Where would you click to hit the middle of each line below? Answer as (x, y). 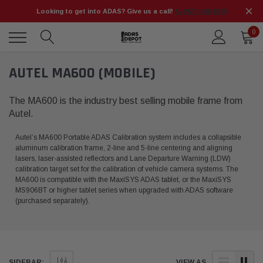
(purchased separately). (52, 201)
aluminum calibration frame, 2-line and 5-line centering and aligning (124, 148)
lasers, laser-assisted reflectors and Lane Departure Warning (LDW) (123, 159)
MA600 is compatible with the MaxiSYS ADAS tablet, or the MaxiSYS (123, 180)
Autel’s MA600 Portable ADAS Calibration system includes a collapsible (128, 137)
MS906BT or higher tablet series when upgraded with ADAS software (124, 190)
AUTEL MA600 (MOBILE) (82, 73)
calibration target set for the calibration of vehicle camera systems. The (127, 169)
